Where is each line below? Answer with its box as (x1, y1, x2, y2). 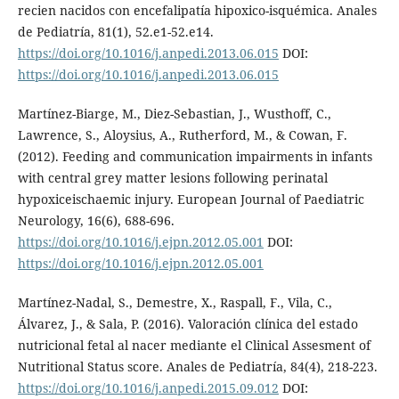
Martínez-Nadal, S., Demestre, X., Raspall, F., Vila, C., (17, 294, 332, 312)
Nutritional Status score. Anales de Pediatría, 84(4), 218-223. (17, 358, 378, 376)
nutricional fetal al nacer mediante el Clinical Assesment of (17, 337, 370, 354)
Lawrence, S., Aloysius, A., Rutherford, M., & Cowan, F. (17, 126, 347, 144)
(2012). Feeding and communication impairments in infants (17, 148, 372, 166)
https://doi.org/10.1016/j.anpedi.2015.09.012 (17, 379, 279, 397)
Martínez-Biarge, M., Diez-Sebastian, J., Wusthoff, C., (17, 105, 331, 123)
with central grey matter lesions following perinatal (17, 169, 328, 187)
